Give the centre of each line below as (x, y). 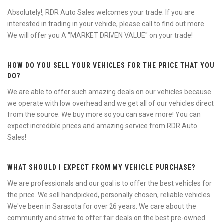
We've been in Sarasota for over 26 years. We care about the (102, 206)
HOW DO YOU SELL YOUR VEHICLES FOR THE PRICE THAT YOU (111, 65)
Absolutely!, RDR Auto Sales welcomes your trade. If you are (101, 12)
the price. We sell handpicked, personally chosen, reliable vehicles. (110, 195)
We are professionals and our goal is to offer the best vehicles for (110, 183)
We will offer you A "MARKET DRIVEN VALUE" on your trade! (100, 35)
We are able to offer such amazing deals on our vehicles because (109, 92)
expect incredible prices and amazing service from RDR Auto (102, 126)
